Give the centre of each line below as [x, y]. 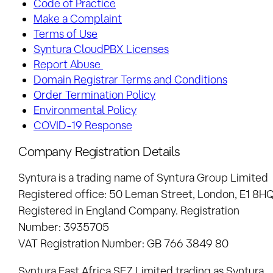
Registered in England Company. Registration [129, 210]
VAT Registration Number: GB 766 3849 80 [123, 243]
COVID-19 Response [83, 125]
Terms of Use [66, 34]
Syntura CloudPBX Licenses [101, 49]
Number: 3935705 [64, 227]
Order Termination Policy [94, 95]
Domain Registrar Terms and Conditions [130, 80]
